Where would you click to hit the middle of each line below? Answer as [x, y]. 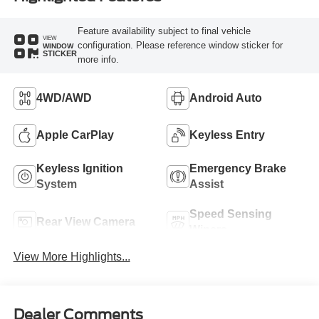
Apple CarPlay [75, 135]
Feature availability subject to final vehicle [164, 31]
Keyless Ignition [79, 168]
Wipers [208, 229]
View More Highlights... [72, 256]
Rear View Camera [85, 221]
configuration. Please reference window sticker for [180, 46]
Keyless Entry [227, 135]
